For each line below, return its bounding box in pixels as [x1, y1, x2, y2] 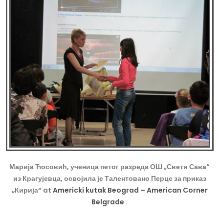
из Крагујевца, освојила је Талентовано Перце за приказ [13, 174, 206, 184]
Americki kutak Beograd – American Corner [52, 185, 208, 196]
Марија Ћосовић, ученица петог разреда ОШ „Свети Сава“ [9, 162, 210, 172]
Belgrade [91, 197, 126, 207]
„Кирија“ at [11, 185, 53, 196]
